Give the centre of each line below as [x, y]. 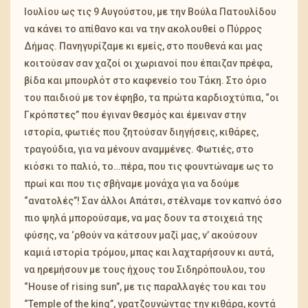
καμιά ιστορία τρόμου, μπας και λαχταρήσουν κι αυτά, [149, 253]
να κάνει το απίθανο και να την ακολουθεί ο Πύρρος [143, 29]
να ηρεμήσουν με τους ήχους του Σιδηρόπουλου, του [145, 270]
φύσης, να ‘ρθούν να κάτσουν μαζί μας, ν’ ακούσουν [141, 235]
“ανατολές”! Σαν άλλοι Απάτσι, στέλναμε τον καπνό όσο [153, 201]
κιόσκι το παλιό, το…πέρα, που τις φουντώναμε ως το [149, 167]
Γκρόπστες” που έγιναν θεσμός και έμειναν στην [135, 115]
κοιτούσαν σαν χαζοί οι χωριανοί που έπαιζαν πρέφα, [148, 64]
